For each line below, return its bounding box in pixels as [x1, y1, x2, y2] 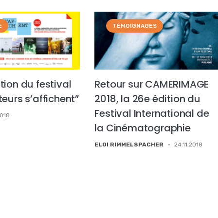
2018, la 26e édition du [94, 92, 200, 106]
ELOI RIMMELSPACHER [94, 141, 164, 148]
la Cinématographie [94, 121, 191, 135]
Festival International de [94, 107, 209, 121]
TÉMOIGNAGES [112, 22, 157, 29]
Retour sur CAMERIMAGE [94, 77, 209, 91]
